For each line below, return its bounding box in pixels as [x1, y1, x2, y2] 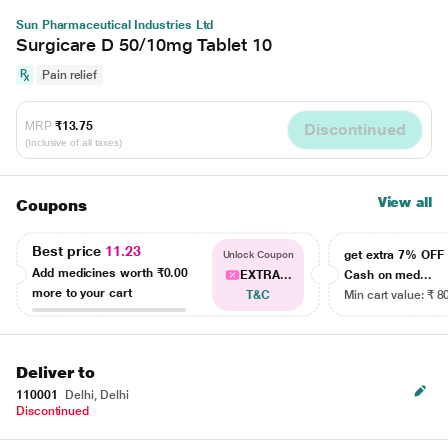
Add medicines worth [32, 265, 157, 280]
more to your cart [32, 285, 132, 300]
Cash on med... [344, 268, 433, 282]
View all [377, 194, 432, 210]
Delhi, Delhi [62, 388, 129, 402]
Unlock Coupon [222, 249, 294, 260]
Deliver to [16, 363, 96, 382]
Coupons [16, 196, 87, 215]
